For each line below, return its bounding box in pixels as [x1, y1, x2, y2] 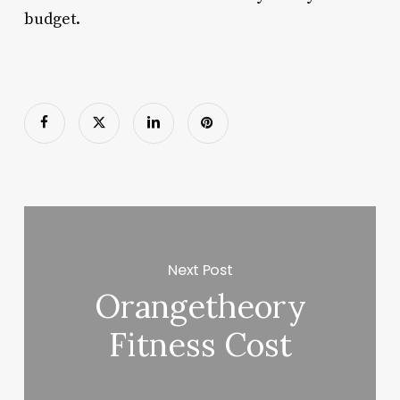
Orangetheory [94, 286, 306, 328]
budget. [23, 8, 80, 29]
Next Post [168, 259, 233, 280]
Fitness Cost [108, 324, 292, 366]
